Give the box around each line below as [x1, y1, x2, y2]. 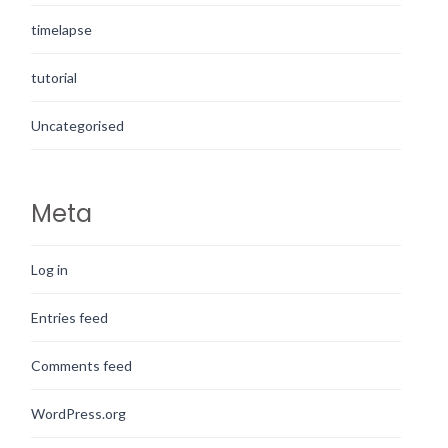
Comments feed [31, 356, 132, 374]
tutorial [31, 68, 77, 86]
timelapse [31, 20, 92, 38]
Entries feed [31, 308, 108, 326]
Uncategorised [31, 116, 124, 134]
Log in [31, 260, 68, 278]
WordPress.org [31, 404, 126, 422]
